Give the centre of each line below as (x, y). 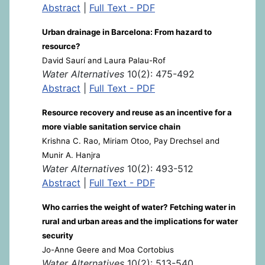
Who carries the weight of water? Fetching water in (139, 207)
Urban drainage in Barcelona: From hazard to (127, 32)
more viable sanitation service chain (111, 126)
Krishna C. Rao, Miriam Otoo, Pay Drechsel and (131, 140)
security (58, 235)
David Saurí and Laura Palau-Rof (104, 60)
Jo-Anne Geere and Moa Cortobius (108, 249)
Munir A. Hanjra (71, 155)
